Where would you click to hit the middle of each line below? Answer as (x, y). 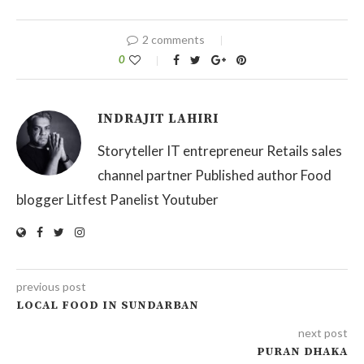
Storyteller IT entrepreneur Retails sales (220, 150)
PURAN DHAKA (302, 351)
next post (323, 332)
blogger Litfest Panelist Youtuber (117, 199)
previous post (51, 286)
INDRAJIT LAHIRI (158, 118)
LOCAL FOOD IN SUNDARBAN (108, 305)
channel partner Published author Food (214, 175)
